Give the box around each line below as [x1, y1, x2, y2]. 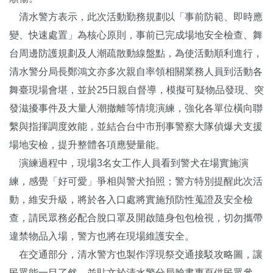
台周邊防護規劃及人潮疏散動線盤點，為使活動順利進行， [9, 48, 263, 58]
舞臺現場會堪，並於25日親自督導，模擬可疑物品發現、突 [9, 84, 264, 95]
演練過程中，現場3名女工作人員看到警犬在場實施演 [9, 157, 249, 168]
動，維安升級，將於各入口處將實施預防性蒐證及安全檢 [9, 194, 253, 205]
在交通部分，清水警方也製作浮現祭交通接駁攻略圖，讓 [9, 249, 263, 260]
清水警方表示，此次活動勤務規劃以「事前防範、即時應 [9, 11, 263, 22]
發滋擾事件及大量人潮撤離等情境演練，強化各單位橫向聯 [9, 102, 263, 113]
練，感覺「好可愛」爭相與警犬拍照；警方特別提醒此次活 [9, 175, 263, 186]
